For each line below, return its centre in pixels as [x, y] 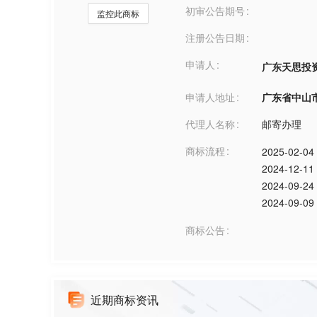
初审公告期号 [215, 11]
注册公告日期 [215, 38]
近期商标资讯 [125, 300]
